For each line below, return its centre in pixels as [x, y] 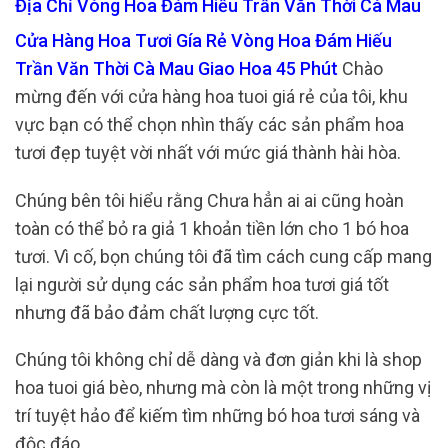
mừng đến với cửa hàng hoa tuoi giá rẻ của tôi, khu [211, 97]
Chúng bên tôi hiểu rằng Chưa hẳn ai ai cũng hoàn [209, 200]
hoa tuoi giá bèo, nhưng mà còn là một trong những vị [223, 388]
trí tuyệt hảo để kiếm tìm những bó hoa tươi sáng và [217, 416]
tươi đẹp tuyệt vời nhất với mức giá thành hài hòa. [208, 153]
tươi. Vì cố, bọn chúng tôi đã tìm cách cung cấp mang [223, 256]
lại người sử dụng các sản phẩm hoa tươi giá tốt [202, 284]
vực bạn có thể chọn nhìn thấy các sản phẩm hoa [209, 125]
